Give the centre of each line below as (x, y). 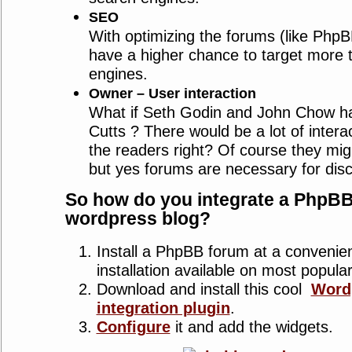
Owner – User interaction (172, 93)
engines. (118, 74)
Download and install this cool (203, 289)
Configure (133, 326)
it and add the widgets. (251, 326)
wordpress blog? (137, 219)
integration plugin (163, 308)
